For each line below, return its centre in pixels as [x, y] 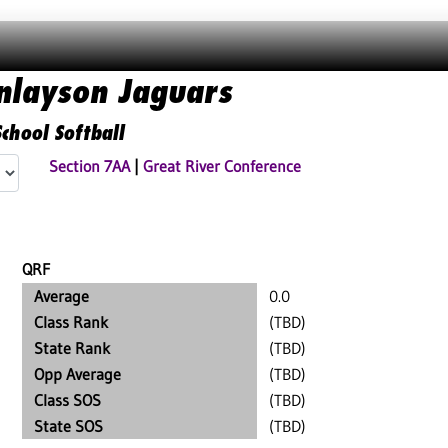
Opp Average [77, 374]
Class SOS [67, 400]
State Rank [72, 348]
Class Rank [71, 322]
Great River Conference [222, 166]
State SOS [68, 426]
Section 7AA [89, 166]
